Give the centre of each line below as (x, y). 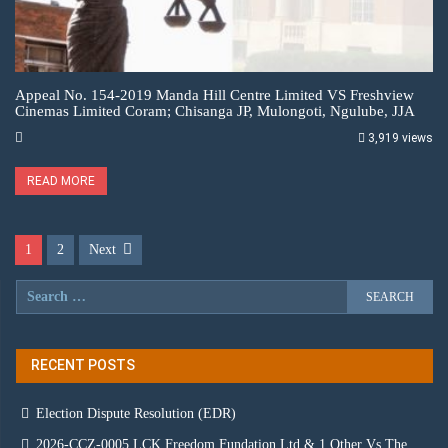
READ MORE (61, 180)
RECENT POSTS (83, 364)
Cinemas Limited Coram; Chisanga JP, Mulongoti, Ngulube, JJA (215, 110)
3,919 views (400, 137)
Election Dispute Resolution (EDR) (136, 413)
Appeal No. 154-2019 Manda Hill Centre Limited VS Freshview (214, 94)
